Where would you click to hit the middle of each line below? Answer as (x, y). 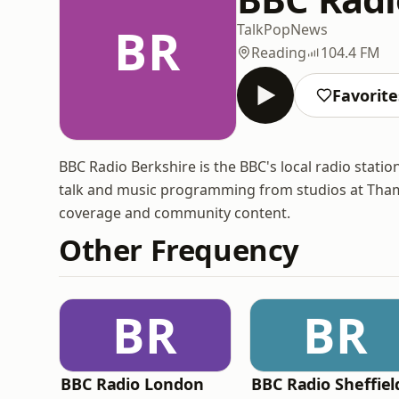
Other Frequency (179, 250)
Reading (279, 52)
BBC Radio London (132, 384)
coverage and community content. (175, 213)
